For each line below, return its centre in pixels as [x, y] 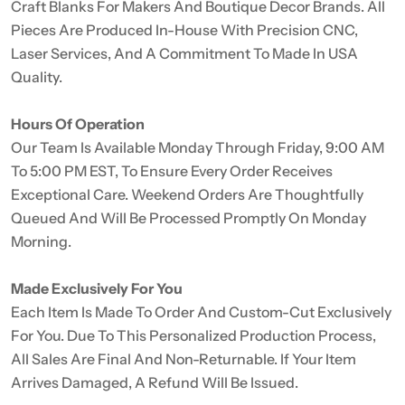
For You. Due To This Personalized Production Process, [193, 336]
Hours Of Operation [78, 124]
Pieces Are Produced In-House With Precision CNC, [184, 30]
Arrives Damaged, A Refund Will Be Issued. [155, 383]
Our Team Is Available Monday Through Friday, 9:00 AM [198, 148]
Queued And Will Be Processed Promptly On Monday [188, 218]
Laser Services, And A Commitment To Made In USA [184, 54]
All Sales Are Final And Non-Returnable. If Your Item [184, 359]
